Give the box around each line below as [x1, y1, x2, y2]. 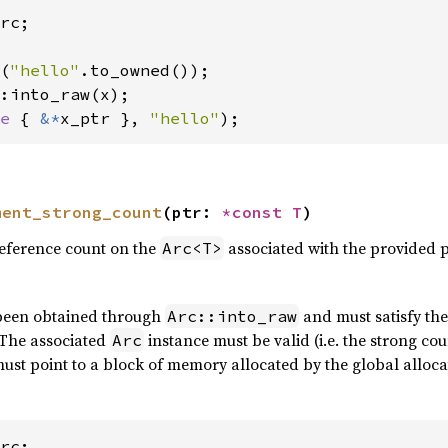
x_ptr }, [59, 108, 150, 129]
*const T [221, 202, 302, 223]
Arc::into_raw [166, 306, 297, 327]
